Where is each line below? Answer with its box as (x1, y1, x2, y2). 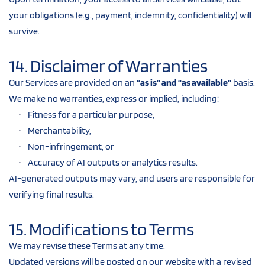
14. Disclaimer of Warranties (9, 54, 208, 76)
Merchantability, (28, 124, 91, 136)
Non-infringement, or (28, 140, 114, 152)
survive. (9, 25, 40, 37)
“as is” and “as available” (137, 76, 231, 88)
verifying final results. (9, 188, 94, 200)
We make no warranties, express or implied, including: (9, 92, 219, 104)
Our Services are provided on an (9, 76, 137, 88)
